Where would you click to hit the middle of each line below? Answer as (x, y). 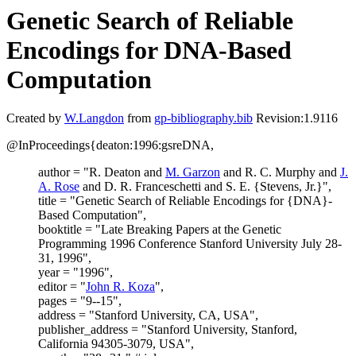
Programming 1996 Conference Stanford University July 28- (190, 244)
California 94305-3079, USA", (116, 344)
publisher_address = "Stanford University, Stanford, (168, 330)
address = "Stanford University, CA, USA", (148, 315)
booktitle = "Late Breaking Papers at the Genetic (160, 230)
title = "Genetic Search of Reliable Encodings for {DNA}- (185, 201)
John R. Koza (120, 287)
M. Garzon (193, 172)
